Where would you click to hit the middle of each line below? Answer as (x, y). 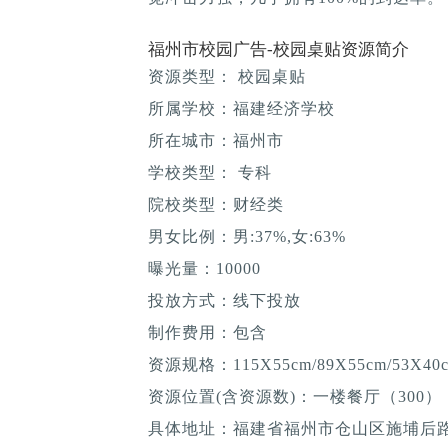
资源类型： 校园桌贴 (227, 76)
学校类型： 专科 (210, 172)
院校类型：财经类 (216, 204)
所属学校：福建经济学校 (241, 108)
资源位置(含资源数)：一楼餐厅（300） (295, 396)
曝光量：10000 (204, 268)
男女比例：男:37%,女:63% (247, 236)
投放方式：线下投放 (224, 300)
